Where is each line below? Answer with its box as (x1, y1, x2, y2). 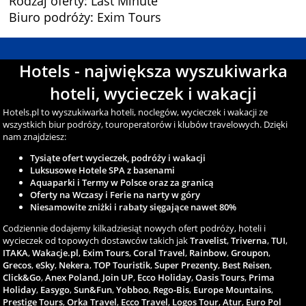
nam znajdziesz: (3, 130, 67, 143)
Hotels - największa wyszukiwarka (18, 59, 288, 83)
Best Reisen (222, 259, 270, 272)
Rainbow (189, 247, 227, 260)
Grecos (3, 259, 32, 272)
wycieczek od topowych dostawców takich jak (3, 234, 191, 247)
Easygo (40, 283, 70, 296)
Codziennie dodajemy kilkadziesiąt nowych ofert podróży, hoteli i (3, 222, 266, 235)
